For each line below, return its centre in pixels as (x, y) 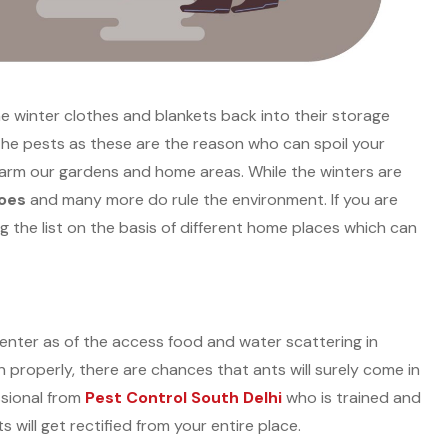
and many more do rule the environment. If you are (212, 199)
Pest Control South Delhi (183, 397)
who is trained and (353, 397)
